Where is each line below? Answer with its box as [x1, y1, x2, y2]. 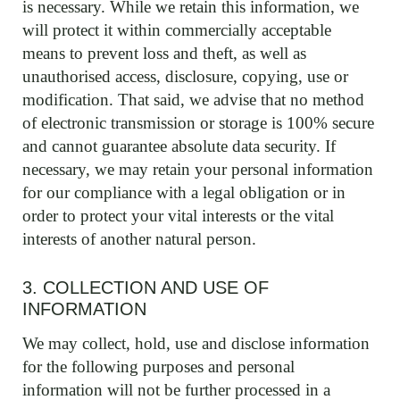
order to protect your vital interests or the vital [22, 206, 334, 225]
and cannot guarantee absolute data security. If [22, 137, 336, 155]
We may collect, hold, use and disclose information [22, 333, 370, 353]
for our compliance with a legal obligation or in [22, 183, 346, 202]
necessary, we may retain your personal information [22, 160, 373, 179]
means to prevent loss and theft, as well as [22, 44, 306, 62]
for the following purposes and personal [22, 356, 295, 376]
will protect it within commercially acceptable [22, 21, 331, 39]
